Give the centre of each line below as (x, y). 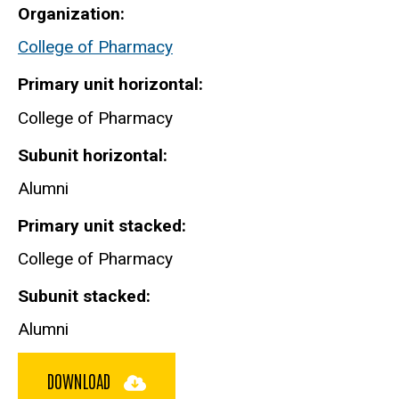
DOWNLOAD (81, 381)
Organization (69, 14)
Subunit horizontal (90, 155)
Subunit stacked (82, 296)
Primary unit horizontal (108, 85)
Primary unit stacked (100, 225)
